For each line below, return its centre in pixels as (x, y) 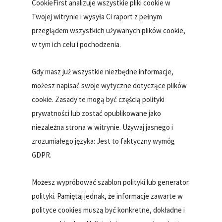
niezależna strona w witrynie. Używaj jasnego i (103, 127)
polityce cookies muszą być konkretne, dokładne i (109, 210)
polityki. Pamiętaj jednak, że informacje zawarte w (108, 196)
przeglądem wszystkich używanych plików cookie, (109, 30)
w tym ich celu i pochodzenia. (77, 44)
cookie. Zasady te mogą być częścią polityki (98, 99)
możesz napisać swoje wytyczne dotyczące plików (110, 85)
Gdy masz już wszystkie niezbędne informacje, (103, 71)
